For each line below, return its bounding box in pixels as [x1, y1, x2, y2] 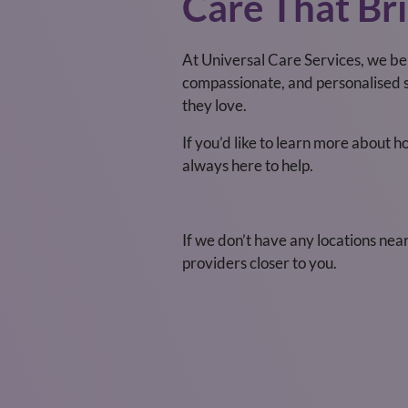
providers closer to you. [182, 253, 337, 272]
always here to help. [182, 156, 313, 175]
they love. [182, 96, 247, 115]
